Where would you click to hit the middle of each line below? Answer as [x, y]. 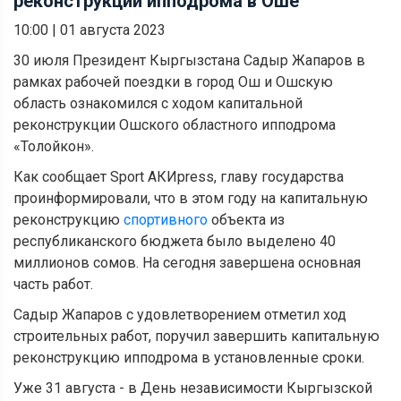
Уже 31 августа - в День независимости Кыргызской [193, 388]
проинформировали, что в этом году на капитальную [191, 198]
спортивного [166, 219]
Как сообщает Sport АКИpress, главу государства [179, 176]
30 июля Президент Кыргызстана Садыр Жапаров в [189, 60]
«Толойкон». [54, 146]
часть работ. [53, 284]
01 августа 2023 [113, 30]
